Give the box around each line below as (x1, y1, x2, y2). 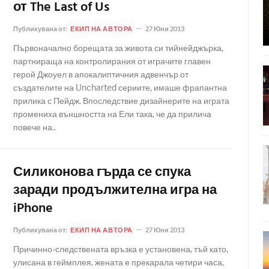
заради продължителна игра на (13, 180, 217, 201)
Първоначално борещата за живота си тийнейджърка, (13, 43, 223, 53)
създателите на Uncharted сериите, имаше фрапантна (13, 82, 227, 92)
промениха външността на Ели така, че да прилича (13, 109, 211, 119)
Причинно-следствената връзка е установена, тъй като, (13, 244, 228, 254)
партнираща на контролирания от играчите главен (13, 56, 211, 66)
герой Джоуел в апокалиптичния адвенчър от (13, 69, 189, 79)
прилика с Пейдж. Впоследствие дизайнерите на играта (13, 95, 229, 106)
